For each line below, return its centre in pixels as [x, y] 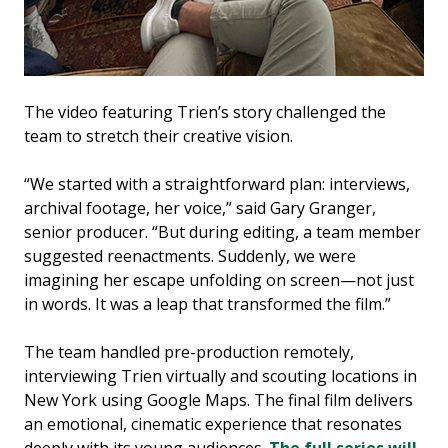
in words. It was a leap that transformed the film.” [207, 303]
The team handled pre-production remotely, [189, 351]
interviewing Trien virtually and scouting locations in [220, 375]
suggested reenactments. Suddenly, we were [190, 255]
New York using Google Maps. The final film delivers [218, 399]
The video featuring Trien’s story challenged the [205, 111]
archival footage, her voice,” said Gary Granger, [200, 207]
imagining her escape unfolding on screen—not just [219, 279]
